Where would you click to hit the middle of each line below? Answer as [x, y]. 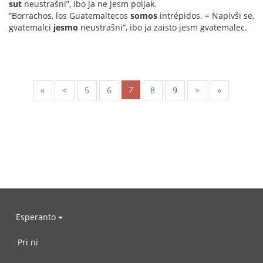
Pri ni [28, 242]
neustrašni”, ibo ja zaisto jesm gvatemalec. [163, 28]
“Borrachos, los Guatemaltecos [70, 16]
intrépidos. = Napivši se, [206, 16]
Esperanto [37, 217]
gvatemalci [31, 28]
